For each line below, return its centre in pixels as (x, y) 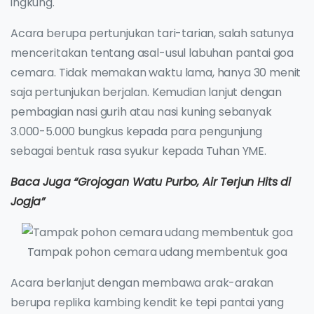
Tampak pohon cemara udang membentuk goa (157, 252)
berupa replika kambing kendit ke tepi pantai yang (148, 303)
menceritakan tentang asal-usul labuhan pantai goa (152, 53)
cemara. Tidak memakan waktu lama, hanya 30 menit (156, 72)
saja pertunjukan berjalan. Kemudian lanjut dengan (146, 92)
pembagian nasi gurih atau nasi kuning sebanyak (141, 111)
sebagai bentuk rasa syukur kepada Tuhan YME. (138, 151)
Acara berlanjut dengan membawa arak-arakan (142, 283)
